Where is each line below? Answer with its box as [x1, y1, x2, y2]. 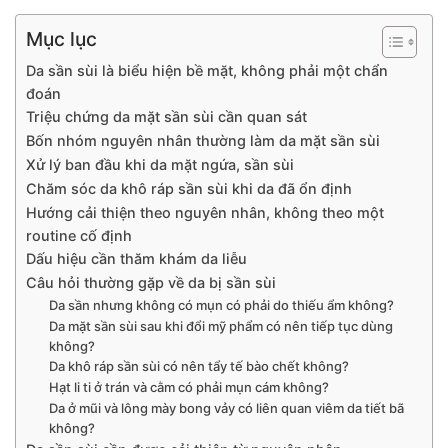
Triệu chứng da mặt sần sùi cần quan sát [26, 107, 307, 125]
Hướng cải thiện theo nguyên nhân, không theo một [26, 203, 384, 221]
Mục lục [26, 26, 97, 51]
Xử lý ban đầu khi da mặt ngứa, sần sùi [26, 155, 294, 173]
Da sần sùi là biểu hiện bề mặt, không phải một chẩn [26, 61, 388, 79]
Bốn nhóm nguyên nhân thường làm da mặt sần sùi [26, 131, 380, 149]
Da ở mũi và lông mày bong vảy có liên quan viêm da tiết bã [48, 399, 404, 416]
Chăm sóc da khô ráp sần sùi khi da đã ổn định [26, 179, 352, 197]
